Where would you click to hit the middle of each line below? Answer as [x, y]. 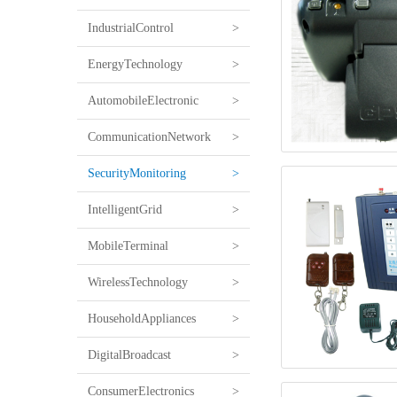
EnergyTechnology [135, 64]
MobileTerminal [128, 245]
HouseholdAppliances [142, 318]
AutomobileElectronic [143, 100]
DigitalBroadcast [129, 354]
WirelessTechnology [138, 282]
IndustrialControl [131, 27]
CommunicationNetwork [149, 136]
